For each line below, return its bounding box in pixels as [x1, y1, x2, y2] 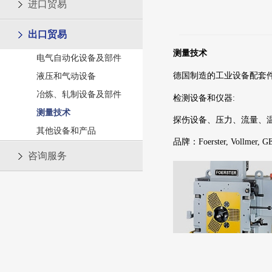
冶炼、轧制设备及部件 [36, 90, 121, 99]
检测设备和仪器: [173, 93, 235, 103]
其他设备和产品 [36, 126, 96, 135]
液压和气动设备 [36, 72, 96, 81]
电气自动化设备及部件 [36, 53, 121, 63]
